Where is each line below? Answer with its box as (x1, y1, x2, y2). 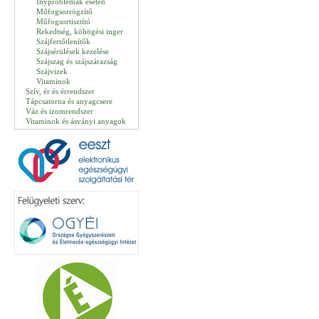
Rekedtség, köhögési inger (36, 27, 123, 36)
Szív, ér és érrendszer (26, 87, 95, 95)
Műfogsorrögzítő (36, 7, 93, 16)
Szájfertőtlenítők (36, 37, 90, 46)
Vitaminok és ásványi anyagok (26, 117, 126, 125)
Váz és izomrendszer (26, 107, 93, 115)
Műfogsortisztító (36, 17, 90, 26)
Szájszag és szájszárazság (36, 57, 117, 66)
